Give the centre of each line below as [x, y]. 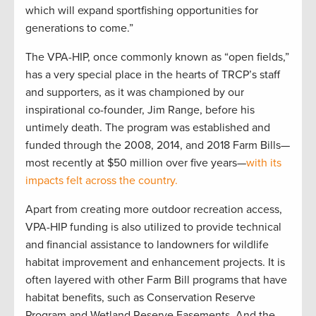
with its [264, 163]
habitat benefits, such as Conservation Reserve [140, 298]
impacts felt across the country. [102, 181]
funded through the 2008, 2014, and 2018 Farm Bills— [158, 146]
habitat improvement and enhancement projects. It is [155, 263]
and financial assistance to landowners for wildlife [147, 245]
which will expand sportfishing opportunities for [142, 11]
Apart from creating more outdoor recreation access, [154, 210]
